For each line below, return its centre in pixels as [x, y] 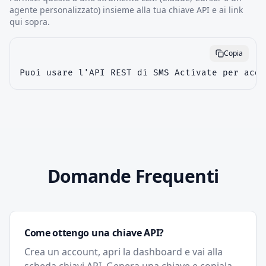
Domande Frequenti [133, 176]
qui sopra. [30, 22]
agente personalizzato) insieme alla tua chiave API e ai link [126, 10]
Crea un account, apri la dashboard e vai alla [123, 252]
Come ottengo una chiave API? [94, 233]
